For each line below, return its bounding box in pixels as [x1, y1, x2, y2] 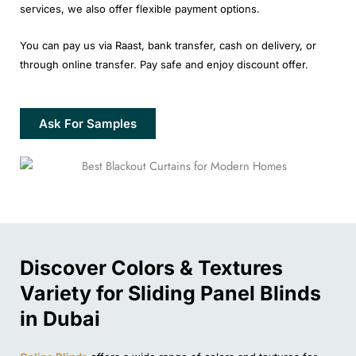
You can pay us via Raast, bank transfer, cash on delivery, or [20, 39, 316, 52]
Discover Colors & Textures [20, 255, 283, 280]
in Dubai [20, 306, 100, 331]
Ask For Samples [39, 116, 137, 132]
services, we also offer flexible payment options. [20, 2, 260, 15]
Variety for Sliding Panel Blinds [20, 281, 321, 305]
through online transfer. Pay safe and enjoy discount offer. [20, 58, 308, 72]
